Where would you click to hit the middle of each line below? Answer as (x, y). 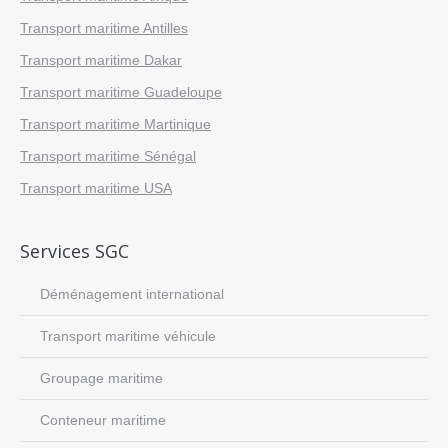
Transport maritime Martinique (115, 124)
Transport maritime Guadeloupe (121, 92)
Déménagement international (132, 294)
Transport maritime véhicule (128, 336)
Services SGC (74, 251)
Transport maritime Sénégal (108, 156)
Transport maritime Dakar (101, 60)
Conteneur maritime (103, 420)
